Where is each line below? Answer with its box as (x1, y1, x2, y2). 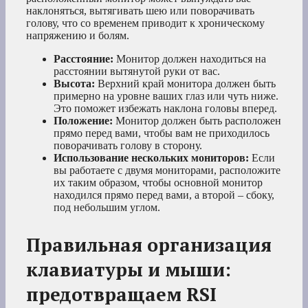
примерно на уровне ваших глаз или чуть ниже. (54, 90, 278, 102)
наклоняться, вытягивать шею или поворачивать (26, 5, 254, 17)
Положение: (54, 115, 113, 127)
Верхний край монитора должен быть (95, 78, 276, 90)
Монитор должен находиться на (113, 53, 266, 65)
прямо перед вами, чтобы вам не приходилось (54, 127, 269, 140)
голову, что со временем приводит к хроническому (26, 17, 265, 30)
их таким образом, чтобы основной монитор (54, 177, 263, 189)
